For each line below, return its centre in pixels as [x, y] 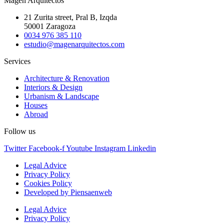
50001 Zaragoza [50, 26]
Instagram [110, 148]
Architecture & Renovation [67, 78]
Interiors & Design [53, 87]
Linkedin [142, 148]
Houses [36, 105]
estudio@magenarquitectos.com [74, 44]
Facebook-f [46, 148]
